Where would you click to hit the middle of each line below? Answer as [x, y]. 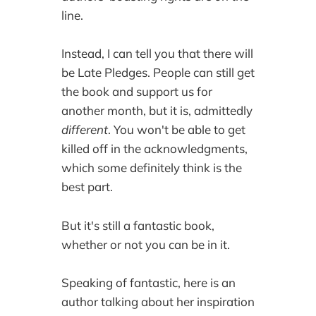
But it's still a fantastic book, [138, 225]
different [84, 130]
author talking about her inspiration [158, 301]
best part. [87, 187]
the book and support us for [136, 92]
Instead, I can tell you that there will [157, 54]
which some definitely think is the [151, 168]
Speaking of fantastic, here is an [148, 282]
